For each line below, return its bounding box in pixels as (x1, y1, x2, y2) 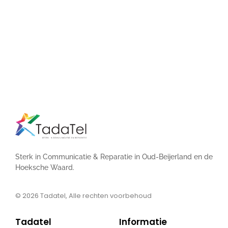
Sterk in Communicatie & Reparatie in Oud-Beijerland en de (15, 153, 213, 161)
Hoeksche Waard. (15, 163, 74, 172)
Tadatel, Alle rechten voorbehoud (39, 190, 152, 201)
